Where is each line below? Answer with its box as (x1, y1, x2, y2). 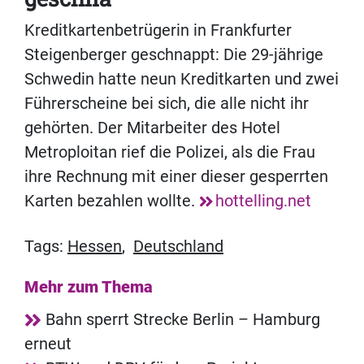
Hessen (67, 236, 122, 257)
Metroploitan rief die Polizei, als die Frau (24, 142, 315, 162)
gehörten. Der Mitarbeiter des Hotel (24, 118, 280, 138)
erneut (24, 334, 71, 354)
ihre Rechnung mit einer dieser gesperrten (24, 167, 328, 187)
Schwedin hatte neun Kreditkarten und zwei (24, 69, 339, 89)
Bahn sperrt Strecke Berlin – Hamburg (45, 310, 320, 330)
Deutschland (133, 236, 223, 257)
